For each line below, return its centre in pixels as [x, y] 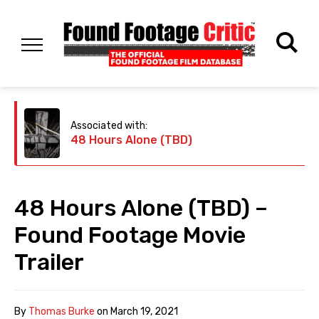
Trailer [49, 262]
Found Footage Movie [130, 235]
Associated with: [109, 126]
